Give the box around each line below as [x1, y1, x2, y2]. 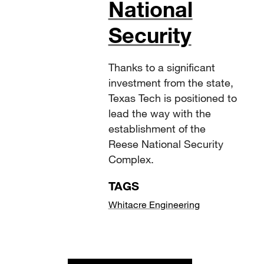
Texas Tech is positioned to [108, 91, 237, 105]
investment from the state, [108, 76, 233, 90]
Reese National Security [108, 137, 223, 151]
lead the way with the [108, 107, 211, 120]
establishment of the [108, 122, 206, 136]
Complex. [108, 153, 154, 166]
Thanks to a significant [108, 61, 215, 74]
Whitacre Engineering [108, 199, 200, 210]
